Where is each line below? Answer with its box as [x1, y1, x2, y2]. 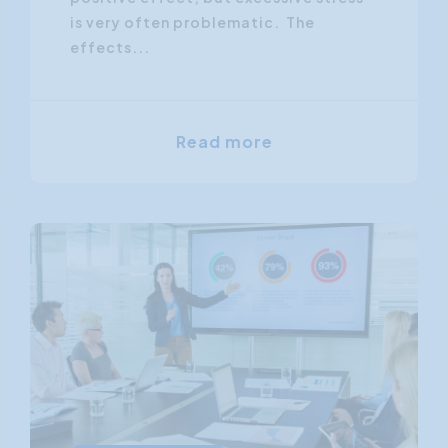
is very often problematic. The [70, 13, 315, 32]
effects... [70, 38, 150, 57]
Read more [175, 131, 273, 153]
